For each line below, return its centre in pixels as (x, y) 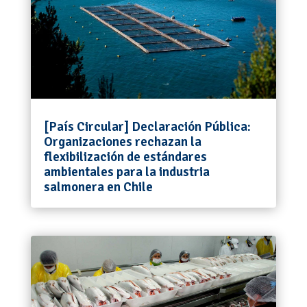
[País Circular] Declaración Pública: (147, 126)
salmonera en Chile (98, 187)
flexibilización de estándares (125, 157)
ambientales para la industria (126, 172)
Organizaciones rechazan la (122, 142)
